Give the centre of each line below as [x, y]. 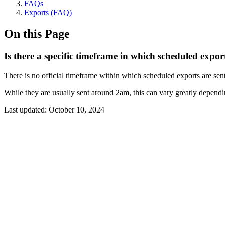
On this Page [37, 33]
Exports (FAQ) [48, 12]
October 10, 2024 [77, 109]
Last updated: [26, 109]
